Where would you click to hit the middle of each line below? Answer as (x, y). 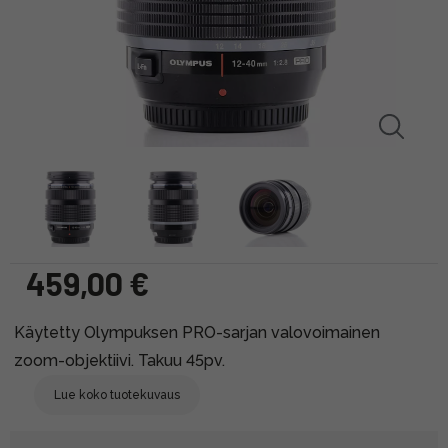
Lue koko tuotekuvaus (117, 394)
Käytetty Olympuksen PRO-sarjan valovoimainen (197, 332)
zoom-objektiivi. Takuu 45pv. (119, 360)
